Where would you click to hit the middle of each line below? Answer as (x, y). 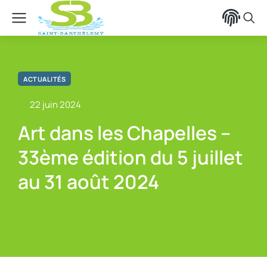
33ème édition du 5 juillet (131, 157)
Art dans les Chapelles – (124, 133)
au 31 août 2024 (89, 182)
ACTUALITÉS (44, 79)
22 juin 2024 (55, 105)
